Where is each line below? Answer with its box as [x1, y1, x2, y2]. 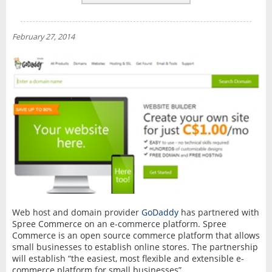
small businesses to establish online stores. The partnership [12, 240, 258, 253]
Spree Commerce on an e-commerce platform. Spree [12, 217, 226, 229]
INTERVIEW [33, 38, 81, 50]
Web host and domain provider [12, 206, 141, 218]
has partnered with [178, 206, 259, 218]
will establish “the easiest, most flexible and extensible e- [12, 252, 244, 264]
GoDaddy [141, 206, 178, 218]
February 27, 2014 [12, 31, 75, 42]
